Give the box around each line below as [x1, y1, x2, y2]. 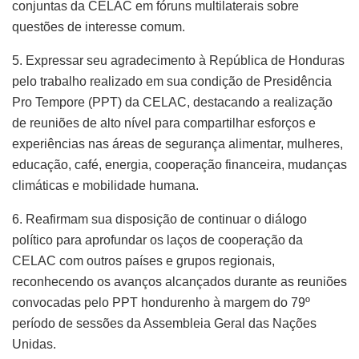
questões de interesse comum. [12, 19, 185, 34]
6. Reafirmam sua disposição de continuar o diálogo [12, 212, 307, 226]
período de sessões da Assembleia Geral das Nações [12, 316, 317, 330]
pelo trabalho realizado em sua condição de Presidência [12, 74, 332, 88]
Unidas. [12, 337, 56, 351]
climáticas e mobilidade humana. [12, 178, 199, 192]
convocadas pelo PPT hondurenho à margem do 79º [12, 295, 310, 309]
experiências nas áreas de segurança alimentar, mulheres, [12, 136, 343, 151]
